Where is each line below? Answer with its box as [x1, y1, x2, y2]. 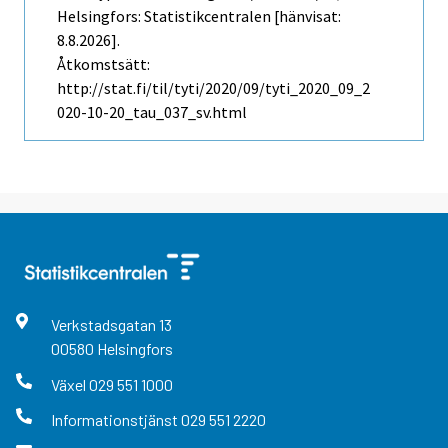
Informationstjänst [50, 409, 181, 429]
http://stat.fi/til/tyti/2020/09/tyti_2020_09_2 [57, 78, 370, 99]
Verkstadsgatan [50, 315, 159, 335]
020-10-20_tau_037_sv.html [57, 102, 247, 123]
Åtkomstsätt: [57, 54, 150, 75]
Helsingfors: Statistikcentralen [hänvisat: [57, 6, 341, 27]
